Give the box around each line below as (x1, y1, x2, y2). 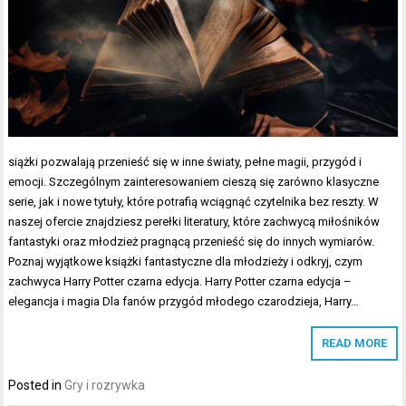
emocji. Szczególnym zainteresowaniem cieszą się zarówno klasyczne (8, 174, 380, 188)
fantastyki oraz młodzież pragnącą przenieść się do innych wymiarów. (8, 234, 375, 248)
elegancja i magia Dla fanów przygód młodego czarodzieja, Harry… (8, 294, 360, 308)
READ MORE (321, 335, 387, 350)
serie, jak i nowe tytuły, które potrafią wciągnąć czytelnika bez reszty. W (8, 194, 380, 208)
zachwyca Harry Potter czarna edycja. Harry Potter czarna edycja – (8, 274, 353, 288)
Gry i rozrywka (64, 377, 146, 392)
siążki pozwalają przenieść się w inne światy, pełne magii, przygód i (8, 154, 362, 169)
